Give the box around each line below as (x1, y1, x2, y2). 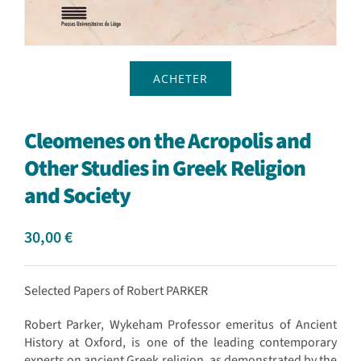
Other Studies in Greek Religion (23, 152, 305, 185)
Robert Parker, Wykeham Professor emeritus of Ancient (23, 315, 338, 334)
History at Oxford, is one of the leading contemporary (23, 333, 338, 351)
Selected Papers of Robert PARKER (23, 281, 208, 300)
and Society (23, 180, 131, 212)
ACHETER (153, 70, 208, 86)
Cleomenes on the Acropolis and (23, 125, 311, 157)
